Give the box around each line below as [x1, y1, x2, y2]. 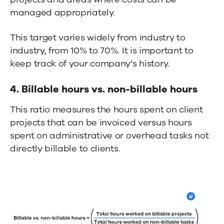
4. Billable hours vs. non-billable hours [10, 82, 197, 96]
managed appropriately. [10, 6, 115, 19]
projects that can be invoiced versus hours [10, 116, 192, 129]
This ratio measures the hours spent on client [10, 103, 203, 116]
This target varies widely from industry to [10, 31, 185, 44]
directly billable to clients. [10, 142, 120, 155]
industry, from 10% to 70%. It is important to [10, 44, 193, 57]
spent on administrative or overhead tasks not [10, 129, 209, 142]
